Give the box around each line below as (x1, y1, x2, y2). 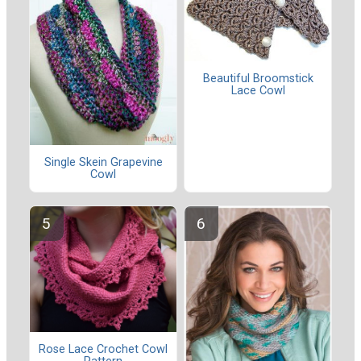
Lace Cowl (230, 84, 285, 98)
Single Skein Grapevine (44, 155, 163, 169)
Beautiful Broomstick (202, 72, 313, 86)
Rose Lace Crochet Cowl (39, 342, 168, 357)
